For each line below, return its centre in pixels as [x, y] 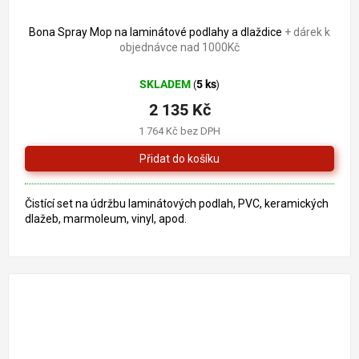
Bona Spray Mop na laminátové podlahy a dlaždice [157, 32]
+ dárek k [307, 32]
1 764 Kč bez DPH [179, 131]
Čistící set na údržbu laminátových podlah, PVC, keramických [177, 204]
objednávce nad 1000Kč [179, 48]
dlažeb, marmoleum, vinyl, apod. [106, 219]
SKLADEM [166, 85]
